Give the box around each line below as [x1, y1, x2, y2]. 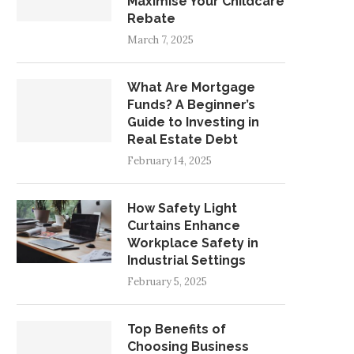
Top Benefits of [127, 321, 226, 337]
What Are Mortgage [127, 79, 255, 95]
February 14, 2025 [127, 153, 212, 168]
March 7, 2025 [127, 32, 194, 47]
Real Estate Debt [127, 131, 238, 147]
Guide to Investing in [127, 114, 259, 130]
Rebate [127, 10, 175, 26]
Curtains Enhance [127, 217, 240, 233]
